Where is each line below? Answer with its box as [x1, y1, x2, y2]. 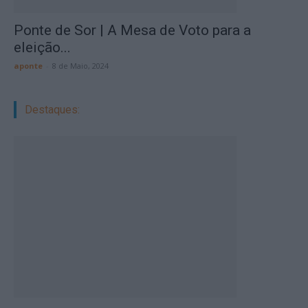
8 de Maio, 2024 [52, 60, 109, 71]
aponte [14, 60, 43, 71]
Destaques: [25, 103, 80, 116]
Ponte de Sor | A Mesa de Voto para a [14, 22, 251, 38]
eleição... [14, 39, 71, 56]
